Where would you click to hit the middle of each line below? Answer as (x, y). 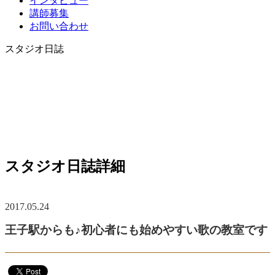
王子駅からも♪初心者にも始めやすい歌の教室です (136, 230)
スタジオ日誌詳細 (65, 166)
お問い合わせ (59, 26)
